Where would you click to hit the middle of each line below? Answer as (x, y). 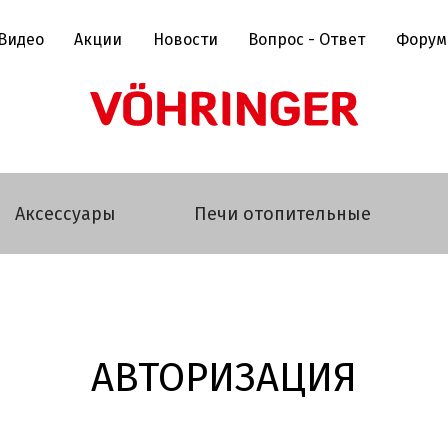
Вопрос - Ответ (307, 39)
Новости (185, 39)
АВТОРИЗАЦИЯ (224, 378)
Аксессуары (65, 213)
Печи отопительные (282, 213)
